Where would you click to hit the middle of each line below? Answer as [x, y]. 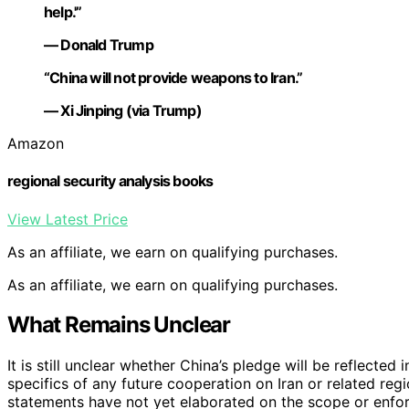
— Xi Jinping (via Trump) [123, 111]
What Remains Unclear [119, 325]
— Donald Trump [99, 45]
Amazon [36, 144]
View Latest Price [68, 219]
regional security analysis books [110, 181]
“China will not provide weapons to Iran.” [173, 78]
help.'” [63, 12]
